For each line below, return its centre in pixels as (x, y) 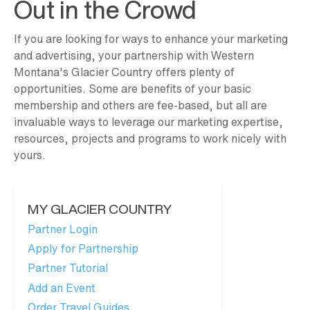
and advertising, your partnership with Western (134, 56)
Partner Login (63, 229)
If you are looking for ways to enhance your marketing (151, 39)
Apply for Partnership (83, 248)
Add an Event (62, 288)
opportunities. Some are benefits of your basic (133, 89)
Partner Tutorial (68, 268)
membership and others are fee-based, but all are (140, 106)
